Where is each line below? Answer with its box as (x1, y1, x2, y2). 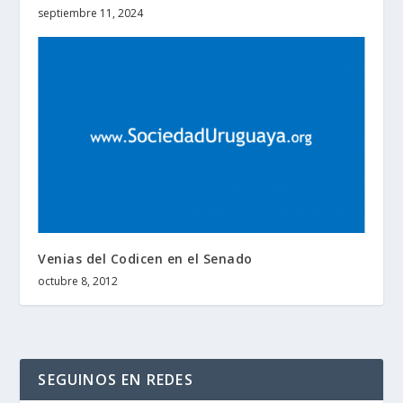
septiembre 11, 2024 (38, 4, 144, 21)
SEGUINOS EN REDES (38, 369, 193, 390)
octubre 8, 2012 (38, 273, 119, 289)
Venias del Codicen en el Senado (38, 249, 253, 267)
